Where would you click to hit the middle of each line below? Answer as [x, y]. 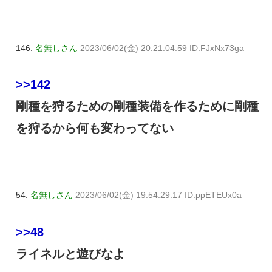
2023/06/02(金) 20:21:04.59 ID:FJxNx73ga [162, 48]
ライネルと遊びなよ [70, 254]
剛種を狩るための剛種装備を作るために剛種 [137, 107]
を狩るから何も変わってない [95, 128]
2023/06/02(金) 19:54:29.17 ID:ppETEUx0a [158, 195]
